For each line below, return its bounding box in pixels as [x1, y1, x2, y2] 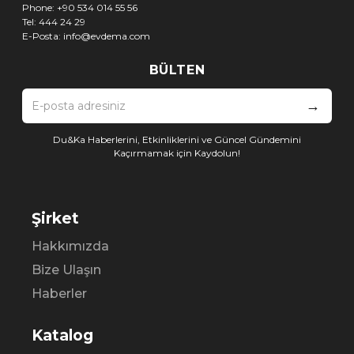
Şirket [32, 209, 79, 228]
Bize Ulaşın [32, 262, 101, 277]
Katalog [32, 326, 93, 345]
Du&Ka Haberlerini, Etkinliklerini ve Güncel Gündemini [53, 133, 301, 145]
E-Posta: [22, 29, 63, 42]
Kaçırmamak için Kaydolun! [114, 146, 240, 159]
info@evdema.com [63, 29, 150, 42]
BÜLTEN [149, 62, 205, 77]
